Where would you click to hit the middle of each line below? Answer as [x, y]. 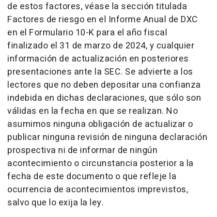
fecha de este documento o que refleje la [92, 176]
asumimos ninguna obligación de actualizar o [100, 124]
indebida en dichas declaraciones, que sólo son [104, 98]
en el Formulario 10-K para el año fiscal [87, 32]
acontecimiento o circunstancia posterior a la [101, 163]
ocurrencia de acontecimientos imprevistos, [98, 189]
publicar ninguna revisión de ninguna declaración [107, 137]
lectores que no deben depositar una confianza [104, 85]
